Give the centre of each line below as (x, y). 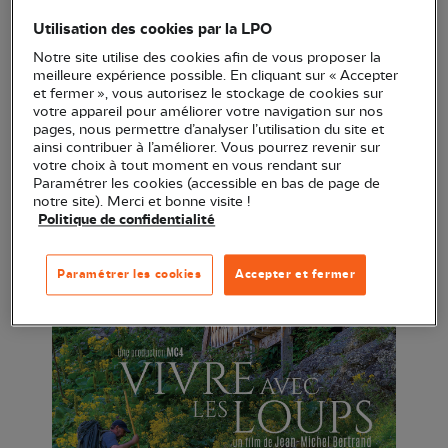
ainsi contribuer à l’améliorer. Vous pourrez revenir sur (207, 148)
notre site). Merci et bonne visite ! (142, 202)
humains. (51, 46)
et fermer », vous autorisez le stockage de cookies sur (208, 94)
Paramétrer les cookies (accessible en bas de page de (207, 184)
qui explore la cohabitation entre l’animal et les (224, 19)
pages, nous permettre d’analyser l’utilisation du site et (209, 130)
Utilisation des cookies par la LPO (153, 29)
